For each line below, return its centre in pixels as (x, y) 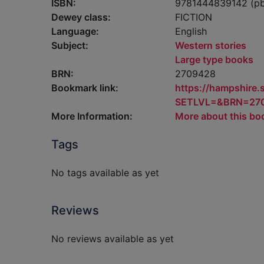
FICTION (194, 17)
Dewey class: (81, 17)
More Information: (92, 116)
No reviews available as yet (113, 239)
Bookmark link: (85, 88)
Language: (75, 31)
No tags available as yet (105, 173)
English (191, 31)
